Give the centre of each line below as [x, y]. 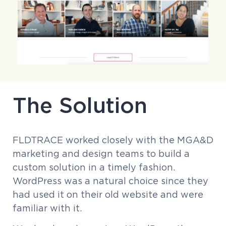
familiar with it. [47, 208]
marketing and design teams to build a [101, 154]
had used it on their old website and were [108, 194]
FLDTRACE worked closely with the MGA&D [113, 140]
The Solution [80, 105]
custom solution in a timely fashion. [94, 167]
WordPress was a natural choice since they [110, 181]
